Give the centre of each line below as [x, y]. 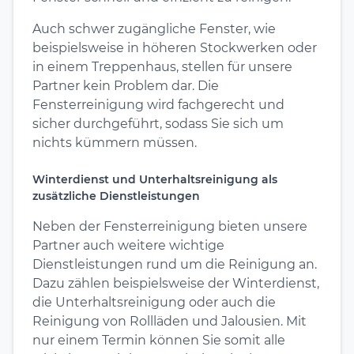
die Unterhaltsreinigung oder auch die [154, 302]
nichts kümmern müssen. [115, 142]
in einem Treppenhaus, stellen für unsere [162, 66]
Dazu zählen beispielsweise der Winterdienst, [176, 283]
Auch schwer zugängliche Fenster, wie [154, 28]
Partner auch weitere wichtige [128, 245]
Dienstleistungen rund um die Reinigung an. [175, 264]
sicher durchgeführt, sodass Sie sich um [158, 123]
